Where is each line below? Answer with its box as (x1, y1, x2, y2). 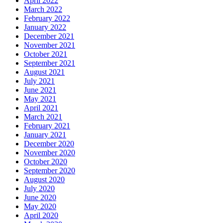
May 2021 (24, 94, 56, 103)
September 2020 (24, 166, 75, 175)
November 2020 (24, 148, 75, 157)
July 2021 (24, 76, 55, 85)
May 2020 (24, 202, 56, 211)
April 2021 (24, 103, 58, 112)
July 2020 (24, 184, 55, 193)
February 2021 (24, 121, 70, 130)
